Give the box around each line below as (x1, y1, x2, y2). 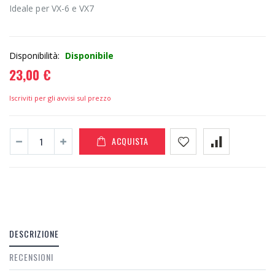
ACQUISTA (112, 134, 149, 148)
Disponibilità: (9, 50, 62, 62)
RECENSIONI (9, 250, 53, 264)
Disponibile (65, 50, 114, 62)
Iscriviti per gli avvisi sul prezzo (9, 93, 111, 103)
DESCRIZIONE (9, 227, 59, 241)
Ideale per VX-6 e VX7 (9, 2, 95, 15)
